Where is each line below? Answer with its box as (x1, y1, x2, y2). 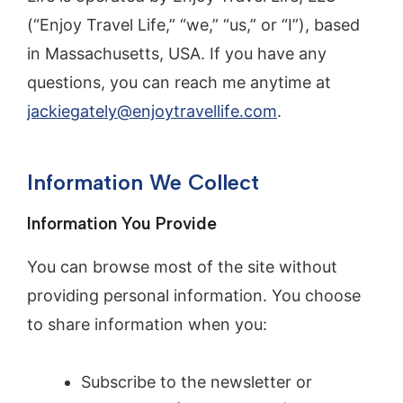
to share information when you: (27, 315, 267, 335)
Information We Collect (27, 169, 259, 196)
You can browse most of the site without (27, 257, 337, 277)
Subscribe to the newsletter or (81, 372, 312, 391)
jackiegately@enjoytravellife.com (27, 102, 277, 121)
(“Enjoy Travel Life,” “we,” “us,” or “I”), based (27, 15, 360, 35)
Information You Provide (27, 213, 217, 235)
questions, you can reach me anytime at (27, 73, 331, 93)
